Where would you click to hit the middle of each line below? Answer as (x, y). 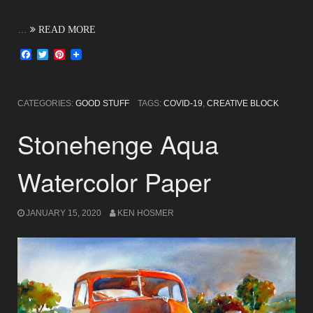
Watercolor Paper (114, 181)
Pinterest (87, 54)
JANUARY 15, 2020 (64, 213)
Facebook (56, 54)
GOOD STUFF (102, 103)
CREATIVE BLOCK (242, 103)
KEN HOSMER (145, 213)
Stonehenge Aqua (118, 143)
